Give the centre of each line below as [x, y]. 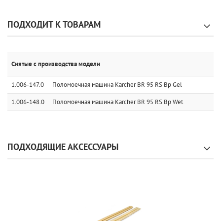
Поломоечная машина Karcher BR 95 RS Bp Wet [118, 102]
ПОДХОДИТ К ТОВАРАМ [54, 24]
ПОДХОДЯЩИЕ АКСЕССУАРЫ [63, 147]
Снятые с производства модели [56, 64]
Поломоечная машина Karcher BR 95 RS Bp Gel [117, 85]
